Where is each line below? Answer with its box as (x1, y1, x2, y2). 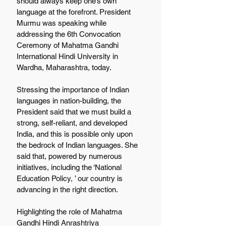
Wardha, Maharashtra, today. (17, 63, 113, 72)
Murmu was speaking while (17, 18, 108, 27)
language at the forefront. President (17, 7, 133, 16)
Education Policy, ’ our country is (17, 174, 125, 183)
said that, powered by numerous (17, 151, 124, 160)
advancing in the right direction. (17, 185, 120, 194)
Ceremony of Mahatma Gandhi (17, 40, 121, 49)
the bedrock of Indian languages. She (17, 140, 140, 149)
